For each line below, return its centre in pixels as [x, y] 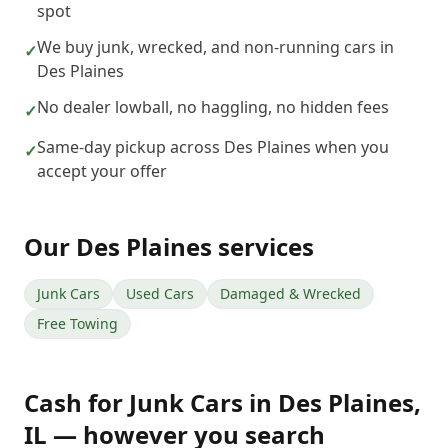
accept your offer [102, 171]
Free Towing [77, 323]
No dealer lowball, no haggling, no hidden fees [213, 107]
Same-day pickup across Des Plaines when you [213, 147]
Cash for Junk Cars [133, 402]
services [263, 246]
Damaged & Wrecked [290, 293]
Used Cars [160, 293]
